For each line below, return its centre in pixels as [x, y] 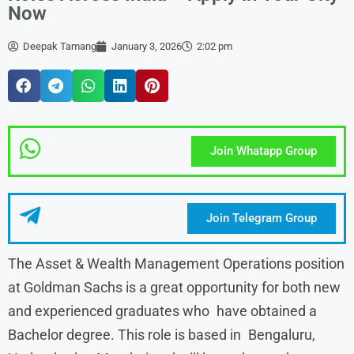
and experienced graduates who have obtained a [162, 311]
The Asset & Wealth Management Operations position [176, 263]
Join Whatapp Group [263, 151]
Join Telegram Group [261, 218]
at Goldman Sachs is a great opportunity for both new [174, 287]
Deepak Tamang [60, 46]
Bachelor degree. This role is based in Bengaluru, [162, 334]
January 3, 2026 [147, 46]
